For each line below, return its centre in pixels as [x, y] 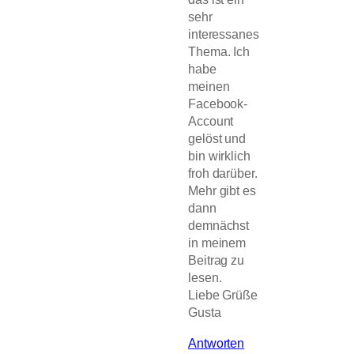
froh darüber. [223, 173]
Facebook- [218, 104]
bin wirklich [219, 156]
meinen [209, 87]
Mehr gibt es [222, 191]
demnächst [219, 226]
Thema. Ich [219, 52]
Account [211, 121]
